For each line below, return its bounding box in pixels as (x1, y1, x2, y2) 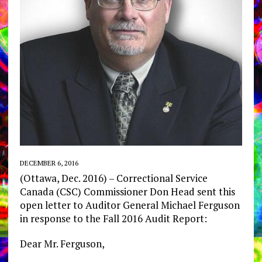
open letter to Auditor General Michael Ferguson (19, 198, 240, 212)
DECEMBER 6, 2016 (19, 158, 78, 168)
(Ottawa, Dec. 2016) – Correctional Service (19, 171, 208, 185)
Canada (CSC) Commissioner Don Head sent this (19, 185, 235, 199)
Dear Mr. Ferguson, (19, 237, 105, 251)
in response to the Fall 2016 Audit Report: (19, 212, 207, 226)
